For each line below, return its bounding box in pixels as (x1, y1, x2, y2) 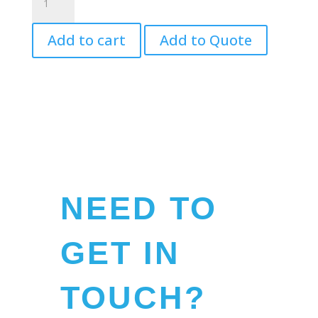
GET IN (60, 235, 180, 271)
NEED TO (60, 190, 217, 226)
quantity (31, 66, 70, 79)
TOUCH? (60, 280, 206, 316)
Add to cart (47, 31, 126, 50)
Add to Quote (159, 31, 252, 50)
